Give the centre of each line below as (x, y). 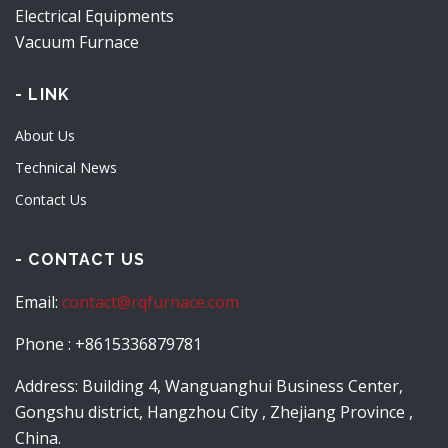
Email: (38, 302)
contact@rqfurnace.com (150, 302)
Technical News (66, 167)
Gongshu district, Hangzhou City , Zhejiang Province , (214, 412)
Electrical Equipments (94, 16)
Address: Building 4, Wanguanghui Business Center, (209, 386)
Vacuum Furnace (77, 42)
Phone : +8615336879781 (108, 344)
